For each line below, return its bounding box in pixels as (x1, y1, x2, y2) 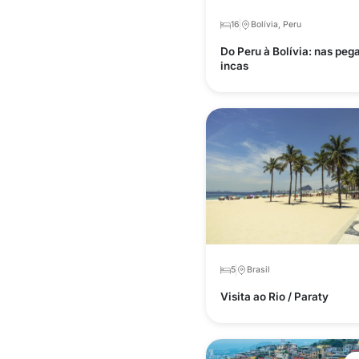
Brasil (247, 264, 271, 275)
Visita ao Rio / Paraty (220, 290, 329, 303)
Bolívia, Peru (251, 19, 302, 30)
